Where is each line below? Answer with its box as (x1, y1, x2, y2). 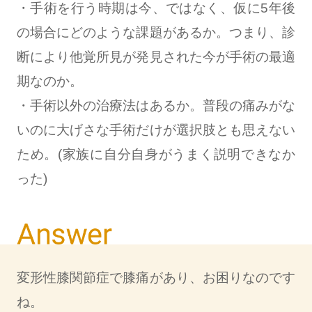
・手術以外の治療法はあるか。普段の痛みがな (16, 97, 296, 113)
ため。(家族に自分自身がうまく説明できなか (16, 146, 296, 162)
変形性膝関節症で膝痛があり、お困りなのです (16, 270, 296, 286)
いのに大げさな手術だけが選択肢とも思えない (16, 122, 296, 137)
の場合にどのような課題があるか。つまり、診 (16, 24, 296, 40)
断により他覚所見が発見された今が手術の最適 (16, 49, 296, 64)
